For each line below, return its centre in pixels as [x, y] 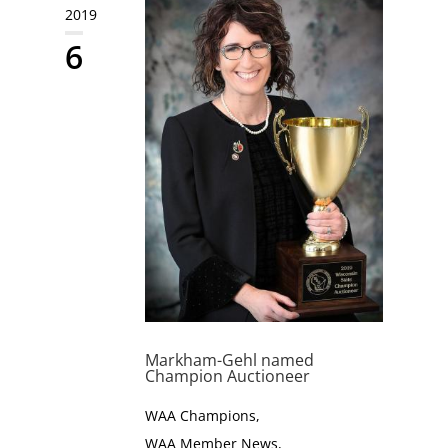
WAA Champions [200, 416]
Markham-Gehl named [229, 360]
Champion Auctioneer [227, 376]
